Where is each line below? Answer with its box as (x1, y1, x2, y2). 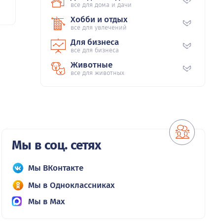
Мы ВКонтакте (28, 162, 83, 173)
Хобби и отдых (71, 14, 128, 25)
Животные (71, 59, 112, 70)
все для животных (71, 69, 124, 76)
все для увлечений (71, 23, 127, 31)
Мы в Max (28, 196, 65, 207)
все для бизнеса (71, 46, 119, 54)
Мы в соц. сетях (11, 137, 101, 153)
